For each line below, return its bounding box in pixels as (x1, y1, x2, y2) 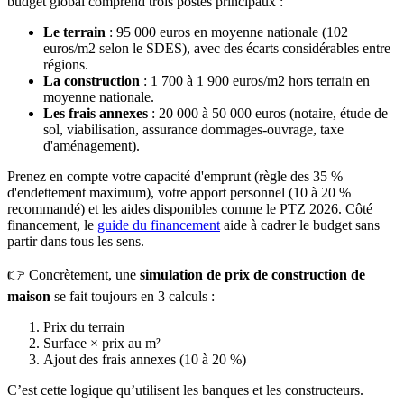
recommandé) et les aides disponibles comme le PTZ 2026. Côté (7, 200, 372, 216)
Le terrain (43, 23, 106, 40)
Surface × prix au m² (43, 335, 161, 351)
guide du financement (97, 216, 220, 233)
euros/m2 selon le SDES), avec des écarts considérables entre (43, 40, 390, 56)
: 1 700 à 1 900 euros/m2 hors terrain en (140, 72, 370, 88)
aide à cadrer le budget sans (220, 216, 380, 233)
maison (7, 288, 50, 304)
